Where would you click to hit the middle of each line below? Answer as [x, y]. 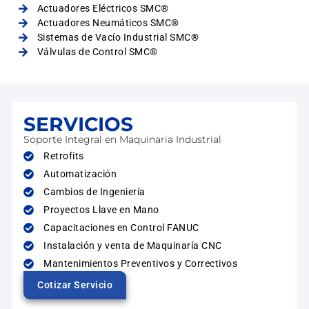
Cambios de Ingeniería [94, 192]
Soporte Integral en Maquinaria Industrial [123, 139]
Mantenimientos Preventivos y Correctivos [141, 264]
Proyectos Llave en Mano [101, 210]
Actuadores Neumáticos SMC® [108, 23]
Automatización [80, 174]
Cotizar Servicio [75, 285]
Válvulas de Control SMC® [97, 52]
